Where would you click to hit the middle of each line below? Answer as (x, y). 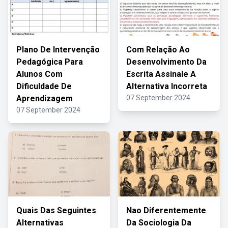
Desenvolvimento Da (166, 62)
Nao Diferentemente (166, 210)
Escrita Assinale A (161, 74)
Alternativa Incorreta (167, 86)
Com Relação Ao (158, 50)
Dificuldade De (44, 86)
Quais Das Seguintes (56, 210)
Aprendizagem (45, 98)
